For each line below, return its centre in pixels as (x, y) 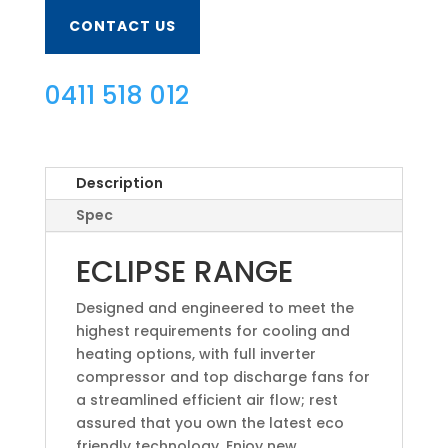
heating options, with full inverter (195, 353)
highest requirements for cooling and (212, 330)
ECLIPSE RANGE (184, 271)
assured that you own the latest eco (209, 422)
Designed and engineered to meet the (214, 307)
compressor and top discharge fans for (222, 376)
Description (119, 182)
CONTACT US (122, 25)
